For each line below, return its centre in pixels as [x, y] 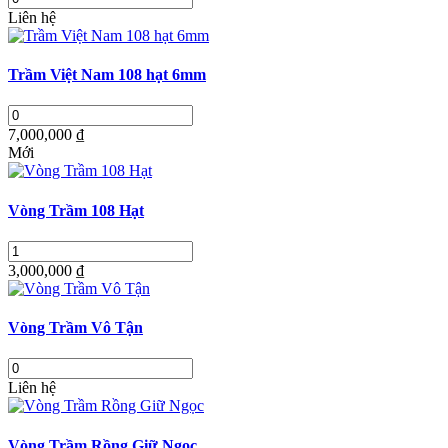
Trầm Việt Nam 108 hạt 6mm [107, 75]
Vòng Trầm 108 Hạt [76, 210]
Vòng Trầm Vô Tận [75, 328]
